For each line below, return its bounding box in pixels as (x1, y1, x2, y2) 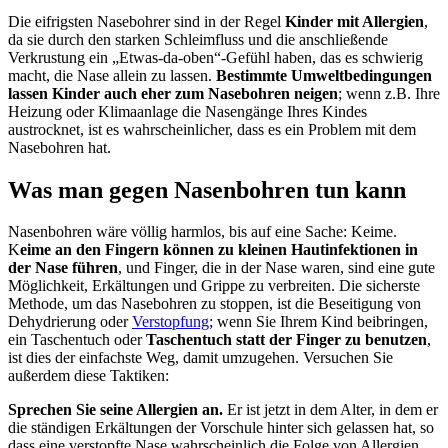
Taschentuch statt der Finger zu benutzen (146, 331, 427, 349)
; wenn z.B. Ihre (338, 84, 440, 102)
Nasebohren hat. (8, 138, 111, 156)
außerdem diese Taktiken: (8, 367, 169, 385)
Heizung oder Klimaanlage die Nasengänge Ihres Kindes (8, 102, 367, 120)
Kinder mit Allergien (285, 12, 424, 30)
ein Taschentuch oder (8, 331, 146, 349)
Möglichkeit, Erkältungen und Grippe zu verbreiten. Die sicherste (8, 277, 420, 295)
